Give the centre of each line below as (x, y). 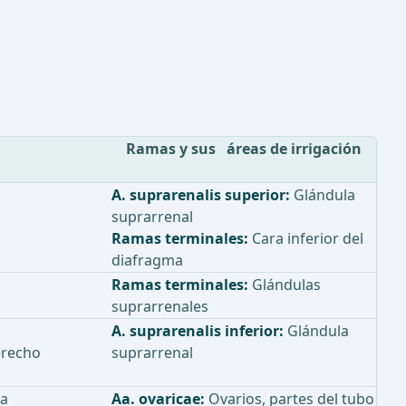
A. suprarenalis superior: (201, 195)
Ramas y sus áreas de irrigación (243, 149)
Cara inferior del (306, 239)
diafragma (147, 261)
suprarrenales (160, 307)
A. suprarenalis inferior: (198, 331)
